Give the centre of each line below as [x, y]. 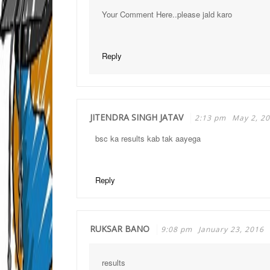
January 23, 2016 [231, 229]
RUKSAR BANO [120, 229]
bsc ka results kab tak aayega [148, 138]
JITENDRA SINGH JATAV [137, 117]
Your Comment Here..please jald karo [167, 14]
